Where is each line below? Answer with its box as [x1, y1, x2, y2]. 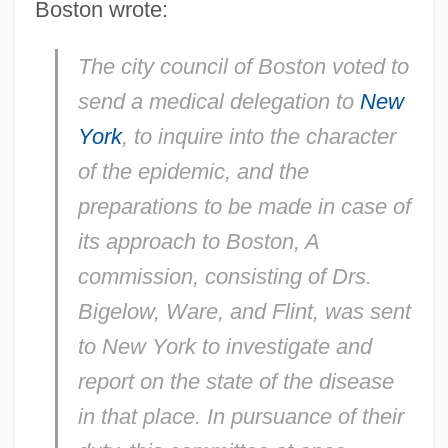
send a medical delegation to [77, 88, 360, 114]
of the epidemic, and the [77, 158, 309, 184]
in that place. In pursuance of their [77, 403, 404, 429]
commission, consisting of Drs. [77, 263, 372, 289]
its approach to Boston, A [77, 228, 319, 254]
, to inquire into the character [121, 123, 396, 149]
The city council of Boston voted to [77, 53, 409, 79]
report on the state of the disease [77, 368, 394, 394]
